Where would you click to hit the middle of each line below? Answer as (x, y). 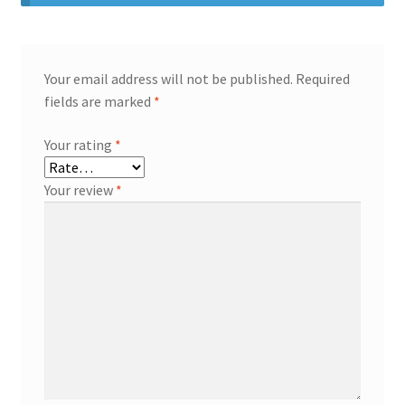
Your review (80, 189)
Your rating (79, 144)
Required (322, 78)
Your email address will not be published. (168, 78)
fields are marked (99, 101)
